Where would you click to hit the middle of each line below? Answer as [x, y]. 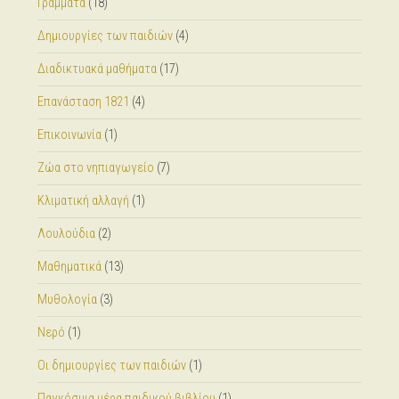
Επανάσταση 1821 [83, 102]
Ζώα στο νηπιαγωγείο [95, 168]
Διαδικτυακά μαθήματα [97, 69]
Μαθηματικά [69, 267]
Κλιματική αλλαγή [83, 201]
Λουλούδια [66, 234]
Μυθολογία [67, 300]
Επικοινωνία [69, 135]
